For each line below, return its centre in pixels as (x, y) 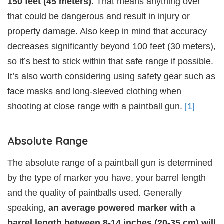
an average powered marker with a (122, 208)
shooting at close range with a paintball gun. (96, 106)
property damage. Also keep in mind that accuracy (107, 31)
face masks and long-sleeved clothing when (94, 91)
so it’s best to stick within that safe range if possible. (110, 61)
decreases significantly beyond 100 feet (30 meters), (112, 46)
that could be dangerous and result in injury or (99, 16)
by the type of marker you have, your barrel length (107, 178)
